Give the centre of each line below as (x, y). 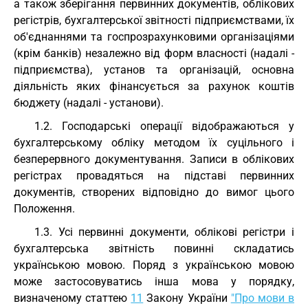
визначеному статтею (73, 298)
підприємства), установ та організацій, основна (154, 70)
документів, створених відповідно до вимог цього (154, 192)
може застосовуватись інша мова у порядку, (154, 282)
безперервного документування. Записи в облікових (154, 159)
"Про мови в (263, 298)
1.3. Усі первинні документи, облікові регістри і (164, 232)
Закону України (187, 298)
